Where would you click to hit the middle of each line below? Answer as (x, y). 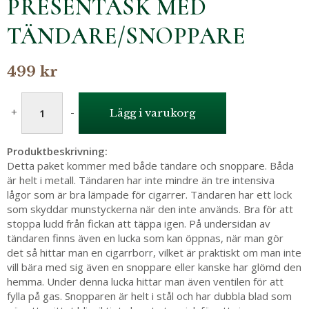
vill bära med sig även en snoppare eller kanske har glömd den (154, 267)
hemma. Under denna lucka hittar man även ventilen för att (145, 281)
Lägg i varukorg (152, 113)
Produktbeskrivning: (57, 151)
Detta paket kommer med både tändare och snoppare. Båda (150, 166)
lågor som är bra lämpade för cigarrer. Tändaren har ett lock (149, 195)
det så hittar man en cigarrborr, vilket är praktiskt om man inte (154, 252)
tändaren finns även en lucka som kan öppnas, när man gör (145, 238)
